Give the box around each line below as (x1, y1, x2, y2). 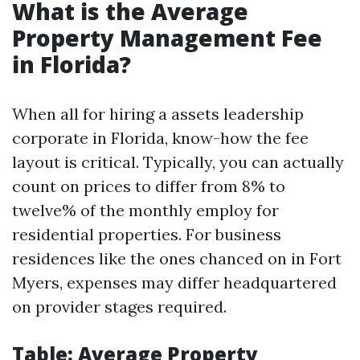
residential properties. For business (12, 224, 281, 244)
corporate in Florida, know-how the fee (12, 128, 309, 148)
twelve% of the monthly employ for (12, 200, 279, 220)
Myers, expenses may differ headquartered (12, 272, 337, 292)
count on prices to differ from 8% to (12, 176, 285, 196)
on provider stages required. (12, 297, 227, 317)
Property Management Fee (12, 22, 322, 53)
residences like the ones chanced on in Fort (12, 248, 342, 268)
